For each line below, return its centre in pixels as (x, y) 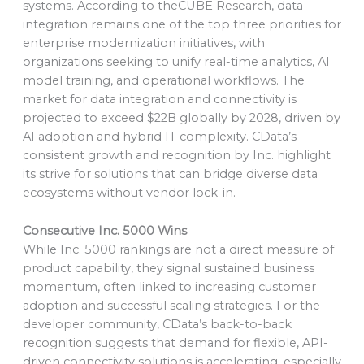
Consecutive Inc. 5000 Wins (104, 230)
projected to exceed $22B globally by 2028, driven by (181, 118)
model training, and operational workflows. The (163, 81)
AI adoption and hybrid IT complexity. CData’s (159, 137)
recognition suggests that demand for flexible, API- (175, 342)
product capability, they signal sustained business (168, 268)
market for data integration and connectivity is (159, 100)
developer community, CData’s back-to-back (157, 324)
